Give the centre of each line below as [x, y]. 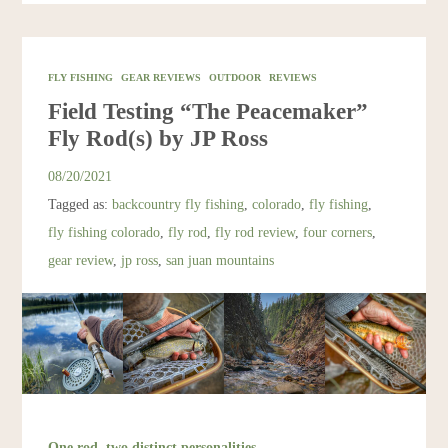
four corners [338, 231]
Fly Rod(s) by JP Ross [158, 137]
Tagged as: [80, 203]
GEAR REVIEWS [161, 77]
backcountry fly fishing [178, 203]
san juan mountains [220, 259]
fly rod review [255, 231]
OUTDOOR [235, 77]
